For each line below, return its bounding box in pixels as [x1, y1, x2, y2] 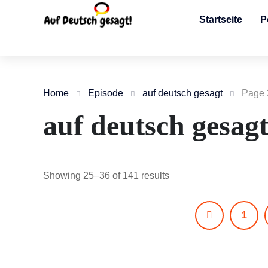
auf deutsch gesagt [142, 88, 223, 98]
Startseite [199, 14, 242, 25]
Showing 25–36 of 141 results [43, 170, 169, 181]
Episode [88, 88, 123, 98]
